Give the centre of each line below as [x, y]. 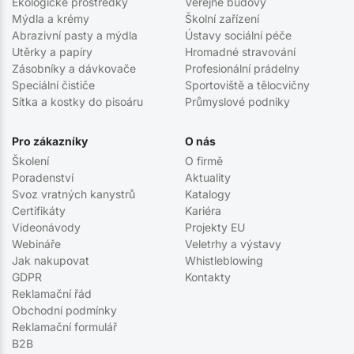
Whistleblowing [224, 261]
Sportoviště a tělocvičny [247, 85]
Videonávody [46, 228]
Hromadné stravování [240, 51]
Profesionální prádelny [242, 68]
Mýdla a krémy [51, 18]
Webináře [36, 244]
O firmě [203, 161]
